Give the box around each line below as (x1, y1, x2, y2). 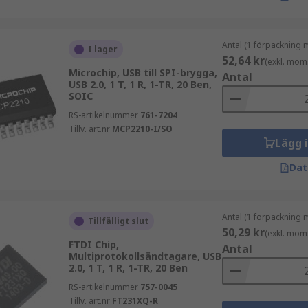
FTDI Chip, (68, 238, 119, 251)
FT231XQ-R (111, 295, 158, 307)
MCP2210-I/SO (111, 123, 173, 135)
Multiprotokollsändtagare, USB (68, 250, 221, 263)
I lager (87, 43, 118, 55)
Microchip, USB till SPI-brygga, (68, 66, 217, 79)
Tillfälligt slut (87, 215, 148, 227)
